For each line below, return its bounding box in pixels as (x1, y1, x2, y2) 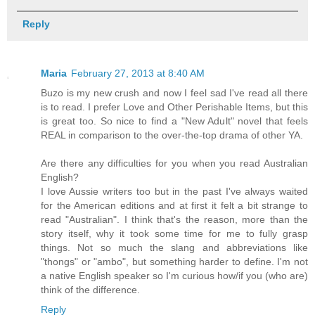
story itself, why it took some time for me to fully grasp (41, 227, 308, 239)
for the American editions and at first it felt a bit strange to (41, 199, 308, 211)
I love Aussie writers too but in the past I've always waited (41, 185, 308, 197)
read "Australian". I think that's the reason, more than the (41, 213, 308, 225)
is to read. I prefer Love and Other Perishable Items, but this (41, 101, 308, 112)
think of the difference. (41, 283, 140, 295)
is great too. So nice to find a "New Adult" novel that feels (41, 115, 308, 127)
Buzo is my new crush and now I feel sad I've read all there (41, 86, 308, 98)
